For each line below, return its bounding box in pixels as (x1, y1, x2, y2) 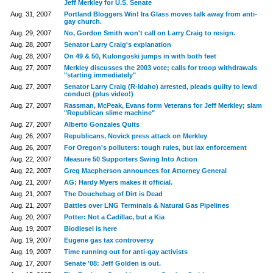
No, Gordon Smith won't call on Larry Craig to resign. (63, 29, 235, 37)
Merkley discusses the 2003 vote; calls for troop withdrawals (63, 64, 257, 71)
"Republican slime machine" (63, 109, 155, 116)
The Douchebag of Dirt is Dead (63, 190, 163, 197)
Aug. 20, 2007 (10, 213, 51, 221)
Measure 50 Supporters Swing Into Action (63, 155, 197, 163)
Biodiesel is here (63, 225, 117, 232)
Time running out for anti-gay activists (63, 248, 188, 255)
